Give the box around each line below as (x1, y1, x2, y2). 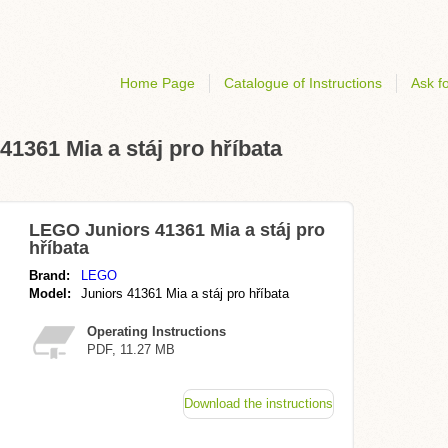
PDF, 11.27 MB (87, 342, 175, 357)
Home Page (120, 75, 195, 91)
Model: (29, 286, 71, 301)
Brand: (29, 268, 70, 283)
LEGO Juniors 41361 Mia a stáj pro (29, 220, 325, 240)
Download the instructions (184, 396, 333, 411)
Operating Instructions (87, 324, 226, 339)
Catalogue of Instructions (224, 75, 382, 91)
